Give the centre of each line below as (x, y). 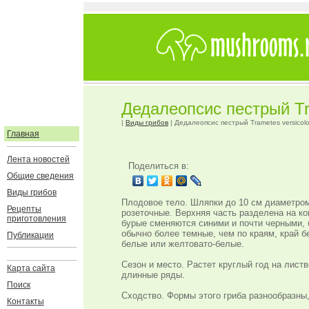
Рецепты (24, 209)
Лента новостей (38, 159)
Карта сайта (31, 268)
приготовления (37, 219)
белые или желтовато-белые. (183, 244)
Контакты (26, 301)
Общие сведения (40, 176)
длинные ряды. (153, 275)
